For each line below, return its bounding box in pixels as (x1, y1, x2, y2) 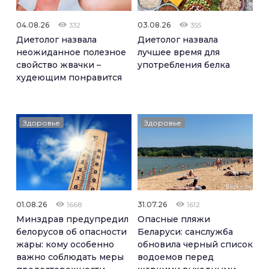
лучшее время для (138, 46, 220, 58)
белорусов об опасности (16, 226, 127, 238)
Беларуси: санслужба (138, 226, 233, 238)
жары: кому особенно (16, 239, 114, 250)
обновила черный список (138, 239, 253, 250)
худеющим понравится (16, 71, 122, 83)
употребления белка (138, 59, 230, 70)
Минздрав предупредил (16, 214, 128, 225)
